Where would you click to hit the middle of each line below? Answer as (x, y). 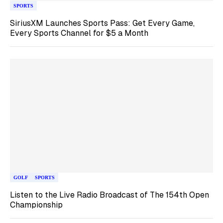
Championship (36, 205)
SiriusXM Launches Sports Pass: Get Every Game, (102, 23)
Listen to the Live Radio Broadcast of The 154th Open (110, 195)
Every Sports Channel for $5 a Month (79, 33)
